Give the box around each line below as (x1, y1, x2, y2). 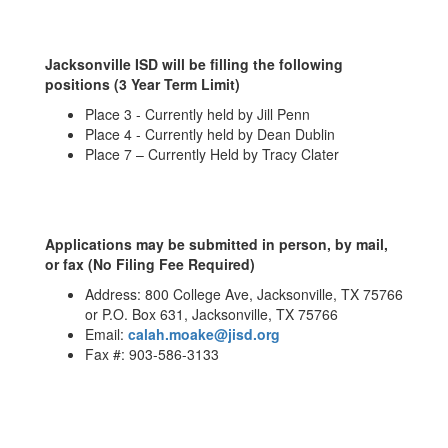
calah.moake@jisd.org (128, 324, 280, 344)
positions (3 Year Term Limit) (45, 74, 240, 94)
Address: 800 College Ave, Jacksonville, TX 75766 (85, 284, 403, 304)
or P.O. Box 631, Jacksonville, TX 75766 (85, 304, 338, 324)
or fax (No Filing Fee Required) (45, 254, 255, 274)
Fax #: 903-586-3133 (85, 344, 219, 364)
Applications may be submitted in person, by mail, (45, 234, 388, 254)
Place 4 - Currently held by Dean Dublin (85, 124, 335, 144)
